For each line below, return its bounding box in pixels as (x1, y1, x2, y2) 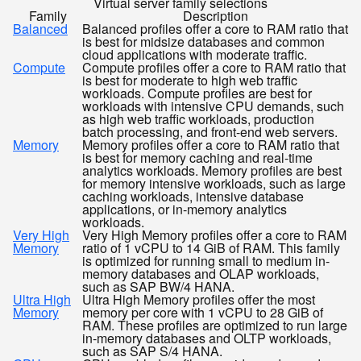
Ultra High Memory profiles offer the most (82, 290, 315, 309)
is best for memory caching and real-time (82, 148, 313, 167)
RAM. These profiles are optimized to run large (82, 316, 347, 334)
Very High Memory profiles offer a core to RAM (82, 226, 346, 244)
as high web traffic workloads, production (82, 110, 314, 128)
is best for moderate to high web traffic (82, 71, 297, 89)
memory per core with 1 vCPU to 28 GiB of (82, 303, 323, 322)
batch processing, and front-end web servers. (82, 122, 338, 141)
